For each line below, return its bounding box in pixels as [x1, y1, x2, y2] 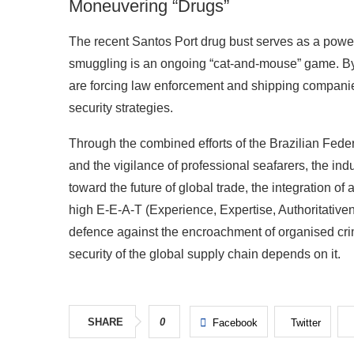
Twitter [291, 317, 321, 330]
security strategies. [69, 101, 173, 115]
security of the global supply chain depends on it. [69, 247, 341, 262]
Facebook [213, 317, 258, 330]
